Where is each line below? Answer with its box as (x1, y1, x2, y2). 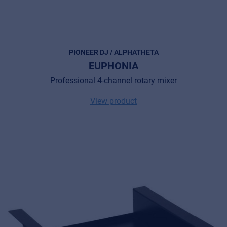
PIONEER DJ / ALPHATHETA (68, 48, 159, 56)
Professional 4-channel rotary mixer (50, 75, 177, 85)
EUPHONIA (89, 59, 138, 72)
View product (90, 96, 137, 106)
